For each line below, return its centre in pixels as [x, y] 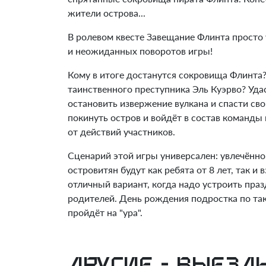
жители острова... [107, 13]
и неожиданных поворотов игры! [140, 51]
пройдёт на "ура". [105, 213]
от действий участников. [121, 132]
